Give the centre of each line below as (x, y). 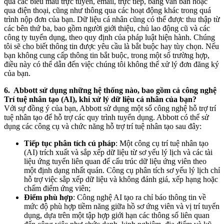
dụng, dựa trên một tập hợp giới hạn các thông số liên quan (117, 215)
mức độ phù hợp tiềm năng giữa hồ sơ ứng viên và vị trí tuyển (122, 206)
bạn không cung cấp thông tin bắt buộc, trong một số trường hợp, (107, 55)
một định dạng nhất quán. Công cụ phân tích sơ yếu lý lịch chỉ (122, 170)
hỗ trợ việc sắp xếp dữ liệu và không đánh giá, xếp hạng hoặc (121, 179)
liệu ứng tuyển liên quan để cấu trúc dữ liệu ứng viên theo (115, 161)
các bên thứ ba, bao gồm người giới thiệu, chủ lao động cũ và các (107, 28)
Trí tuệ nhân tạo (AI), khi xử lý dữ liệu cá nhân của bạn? (100, 99)
